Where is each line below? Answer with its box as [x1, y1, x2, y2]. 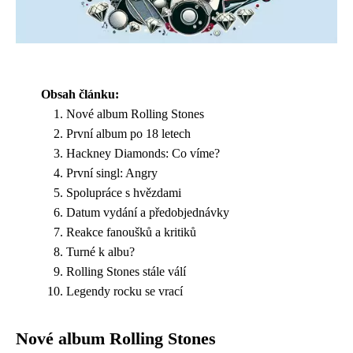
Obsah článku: [41, 87, 119, 101]
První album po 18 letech [66, 126, 191, 140]
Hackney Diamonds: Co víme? [66, 146, 220, 160]
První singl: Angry [66, 165, 158, 180]
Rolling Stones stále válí [66, 264, 186, 278]
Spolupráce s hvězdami [66, 185, 181, 199]
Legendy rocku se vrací [66, 284, 183, 298]
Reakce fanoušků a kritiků [66, 225, 196, 239]
